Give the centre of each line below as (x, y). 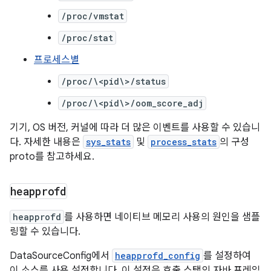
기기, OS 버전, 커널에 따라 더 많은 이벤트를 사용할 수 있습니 (135, 128)
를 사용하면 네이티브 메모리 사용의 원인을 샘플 (162, 217)
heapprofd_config (158, 256)
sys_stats (108, 142)
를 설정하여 (227, 256)
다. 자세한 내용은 (46, 142)
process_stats (184, 142)
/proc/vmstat (93, 16)
